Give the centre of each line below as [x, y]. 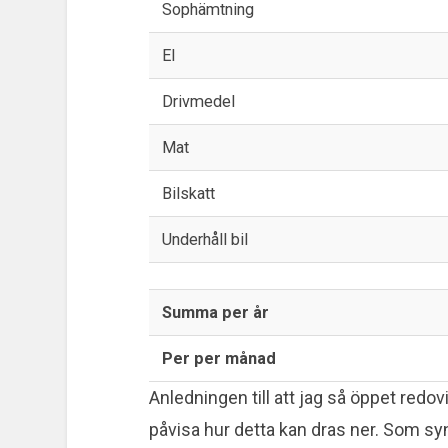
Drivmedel [198, 101]
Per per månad [218, 358]
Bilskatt [188, 193]
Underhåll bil [204, 239]
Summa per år [215, 312]
